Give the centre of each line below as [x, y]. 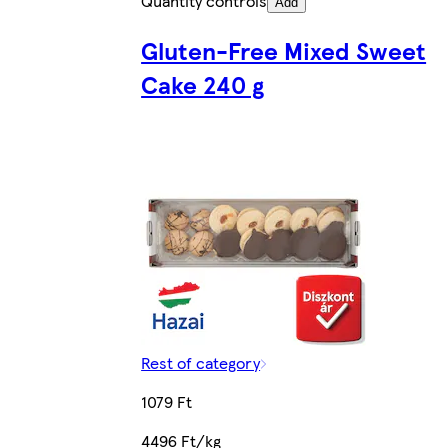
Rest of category [201, 363]
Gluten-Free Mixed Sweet [284, 50]
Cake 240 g [203, 84]
